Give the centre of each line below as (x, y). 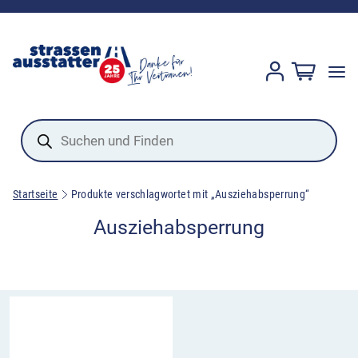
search (40, 138)
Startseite (36, 195)
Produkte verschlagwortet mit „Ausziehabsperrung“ (190, 195)
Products (48, 125)
